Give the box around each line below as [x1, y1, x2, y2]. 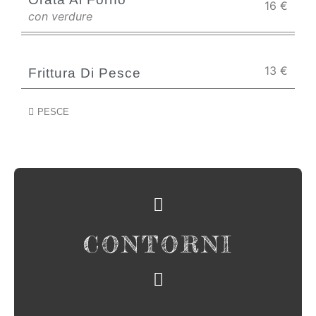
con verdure [28, 9, 92, 23]
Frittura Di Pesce [28, 66, 141, 80]
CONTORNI [83, 231, 233, 258]
